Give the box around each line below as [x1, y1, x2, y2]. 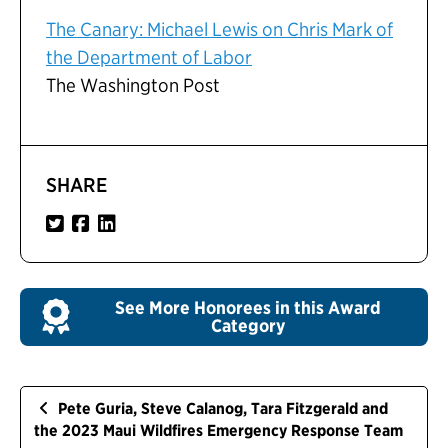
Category [210, 315, 285, 337]
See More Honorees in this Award [114, 297, 381, 319]
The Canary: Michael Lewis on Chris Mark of [46, 18, 393, 42]
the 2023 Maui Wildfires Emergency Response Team [34, 421, 403, 441]
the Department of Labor [46, 46, 252, 70]
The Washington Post [46, 74, 220, 98]
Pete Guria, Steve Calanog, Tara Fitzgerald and [54, 399, 388, 419]
